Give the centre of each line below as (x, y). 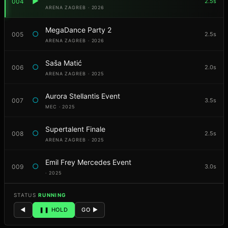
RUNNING (52, 195)
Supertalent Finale (75, 129)
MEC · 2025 (60, 107)
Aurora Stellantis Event (83, 96)
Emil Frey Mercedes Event (88, 162)
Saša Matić (64, 63)
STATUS (26, 195)
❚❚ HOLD (54, 210)
